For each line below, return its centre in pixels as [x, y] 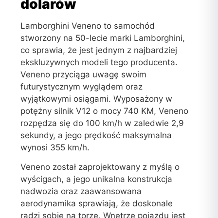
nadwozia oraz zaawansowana [81, 191]
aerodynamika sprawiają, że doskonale [97, 203]
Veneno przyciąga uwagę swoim [84, 75]
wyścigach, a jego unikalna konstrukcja [97, 179]
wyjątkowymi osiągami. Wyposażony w [97, 99]
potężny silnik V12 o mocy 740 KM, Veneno [105, 111]
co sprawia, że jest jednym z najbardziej [99, 50]
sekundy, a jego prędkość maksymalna [96, 136]
